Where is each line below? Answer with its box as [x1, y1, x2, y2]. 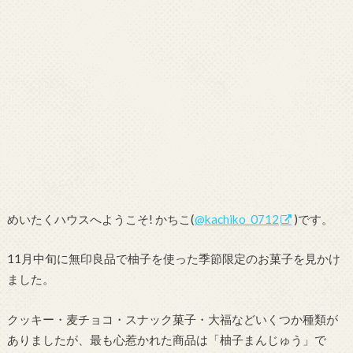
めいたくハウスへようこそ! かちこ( [6, 211, 195, 226]
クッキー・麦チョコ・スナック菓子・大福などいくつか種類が [6, 311, 338, 326]
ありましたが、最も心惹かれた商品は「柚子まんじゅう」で [6, 332, 326, 347]
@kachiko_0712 [194, 211, 279, 226]
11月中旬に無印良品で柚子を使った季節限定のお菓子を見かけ [6, 251, 340, 266]
